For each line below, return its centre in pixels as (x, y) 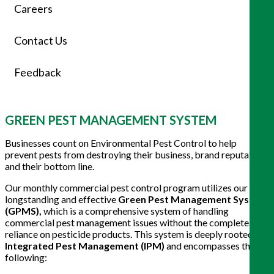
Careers (33, 8)
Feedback (38, 72)
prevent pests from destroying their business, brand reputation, (136, 154)
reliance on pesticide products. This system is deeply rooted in (134, 234)
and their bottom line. (50, 166)
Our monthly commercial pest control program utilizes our (126, 187)
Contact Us (41, 40)
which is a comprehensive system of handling (135, 210)
